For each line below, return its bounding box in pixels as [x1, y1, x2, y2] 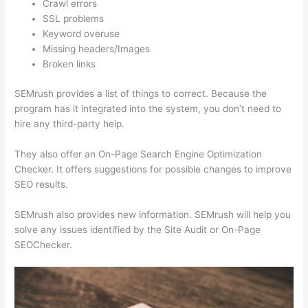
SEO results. [14, 178, 69, 190]
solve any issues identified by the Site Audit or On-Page [14, 223, 261, 235]
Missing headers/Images [43, 43, 151, 55]
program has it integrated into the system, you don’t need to [14, 102, 282, 114]
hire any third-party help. [14, 118, 125, 129]
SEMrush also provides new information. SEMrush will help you [14, 208, 291, 220]
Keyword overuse [43, 28, 120, 40]
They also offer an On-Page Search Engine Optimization [14, 148, 263, 159]
